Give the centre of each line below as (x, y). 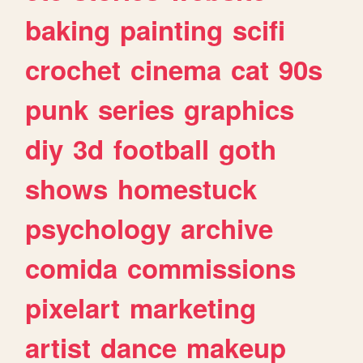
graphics (239, 109)
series (137, 109)
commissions (212, 267)
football (162, 148)
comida (72, 267)
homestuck (188, 188)
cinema (176, 69)
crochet (73, 69)
